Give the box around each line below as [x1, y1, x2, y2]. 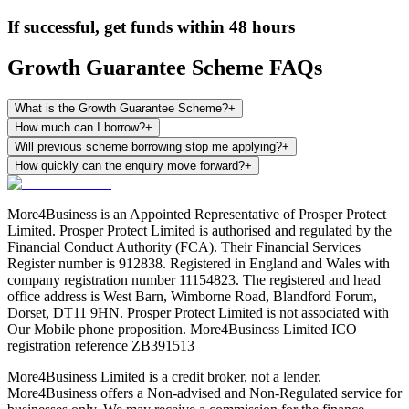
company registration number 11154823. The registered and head [7, 271, 381, 288]
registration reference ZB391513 [7, 337, 194, 353]
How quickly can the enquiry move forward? [15, 158, 245, 173]
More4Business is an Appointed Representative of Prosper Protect [7, 205, 386, 222]
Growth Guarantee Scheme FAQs [7, 56, 322, 79]
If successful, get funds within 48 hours [7, 17, 295, 37]
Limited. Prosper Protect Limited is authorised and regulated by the [7, 222, 392, 238]
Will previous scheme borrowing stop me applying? [15, 139, 282, 153]
